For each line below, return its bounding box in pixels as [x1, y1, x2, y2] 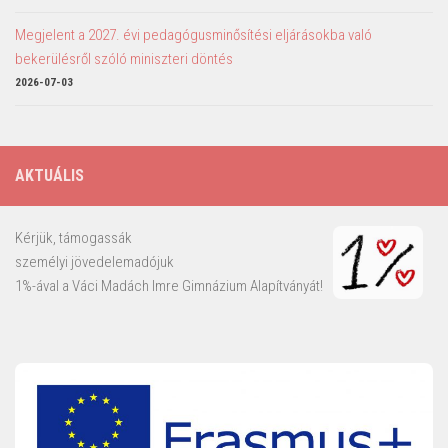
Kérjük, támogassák [15, 229, 132, 248]
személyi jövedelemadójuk [15, 253, 174, 272]
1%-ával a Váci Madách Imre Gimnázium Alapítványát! [15, 277, 323, 296]
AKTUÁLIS [15, 166, 84, 186]
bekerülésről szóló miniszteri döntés [15, 50, 233, 69]
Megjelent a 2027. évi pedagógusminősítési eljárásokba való [15, 26, 372, 45]
